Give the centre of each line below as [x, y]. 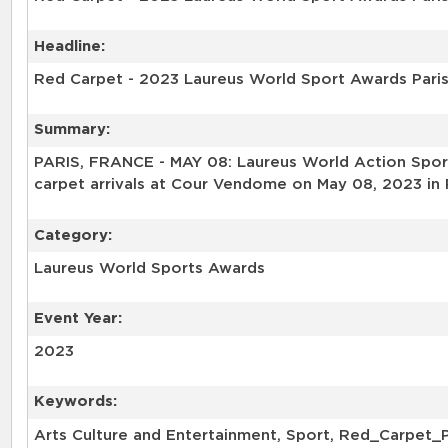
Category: [72, 235]
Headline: [69, 46]
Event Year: [77, 318]
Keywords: [75, 402]
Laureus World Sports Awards [149, 268]
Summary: [71, 130]
